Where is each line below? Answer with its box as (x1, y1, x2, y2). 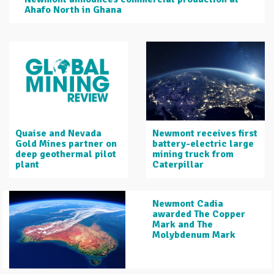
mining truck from (152, 148, 234, 161)
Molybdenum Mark (152, 229, 235, 242)
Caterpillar (152, 158, 204, 171)
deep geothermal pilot (15, 148, 116, 161)
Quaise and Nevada (15, 127, 102, 140)
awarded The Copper (152, 208, 245, 221)
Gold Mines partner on (15, 138, 117, 150)
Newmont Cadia (152, 198, 223, 210)
